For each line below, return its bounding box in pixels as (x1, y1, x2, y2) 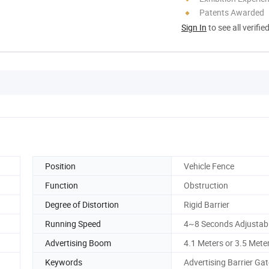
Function (45, 179, 78, 191)
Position (45, 160, 76, 172)
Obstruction (184, 179, 228, 191)
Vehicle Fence (184, 160, 234, 172)
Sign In (181, 21, 207, 33)
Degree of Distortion (45, 198, 119, 210)
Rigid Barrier (184, 198, 229, 210)
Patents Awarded (199, 6, 264, 18)
